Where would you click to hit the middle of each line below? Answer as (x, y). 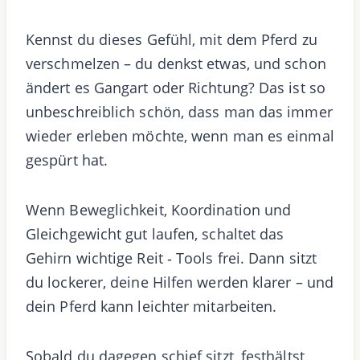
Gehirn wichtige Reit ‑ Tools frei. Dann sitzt (172, 258)
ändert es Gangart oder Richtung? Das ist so (176, 87)
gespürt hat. (67, 160)
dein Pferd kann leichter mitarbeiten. (151, 306)
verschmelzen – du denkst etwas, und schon (176, 63)
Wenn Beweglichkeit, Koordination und (159, 209)
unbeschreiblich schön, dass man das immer (179, 111)
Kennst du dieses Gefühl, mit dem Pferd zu (172, 39)
